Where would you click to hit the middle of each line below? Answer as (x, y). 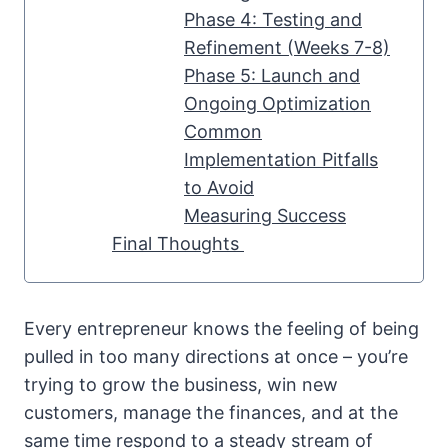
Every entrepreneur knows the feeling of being (221, 329)
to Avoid (219, 188)
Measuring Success (265, 216)
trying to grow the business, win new (181, 385)
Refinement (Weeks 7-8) (287, 48)
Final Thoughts (178, 244)
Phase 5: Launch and (272, 76)
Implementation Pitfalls (281, 160)
